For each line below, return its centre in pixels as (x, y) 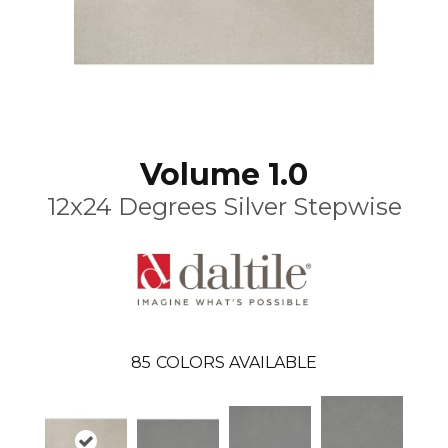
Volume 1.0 (224, 174)
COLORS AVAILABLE (236, 362)
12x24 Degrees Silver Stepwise (224, 206)
